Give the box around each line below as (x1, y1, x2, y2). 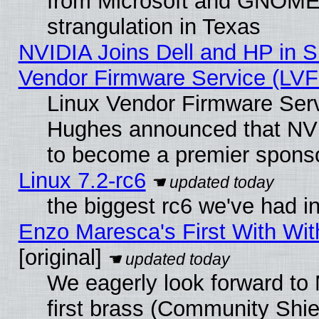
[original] (18, 244, 102, 270)
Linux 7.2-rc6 (18, 167, 146, 193)
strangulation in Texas (46, 14, 261, 39)
